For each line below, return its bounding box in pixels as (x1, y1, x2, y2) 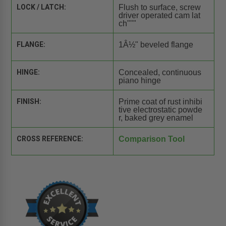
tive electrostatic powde (118, 105, 202, 114)
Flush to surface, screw (118, 3, 201, 12)
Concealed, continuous (118, 68, 201, 77)
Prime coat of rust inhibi (118, 97, 202, 106)
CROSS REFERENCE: (17, 134, 84, 143)
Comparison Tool (118, 134, 185, 143)
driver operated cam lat (118, 11, 200, 20)
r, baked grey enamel (118, 113, 193, 122)
